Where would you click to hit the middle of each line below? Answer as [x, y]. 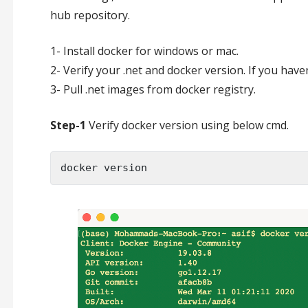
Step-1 [69, 125]
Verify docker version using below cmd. [188, 125]
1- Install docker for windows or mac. [144, 51]
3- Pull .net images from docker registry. [153, 90]
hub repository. [90, 15]
